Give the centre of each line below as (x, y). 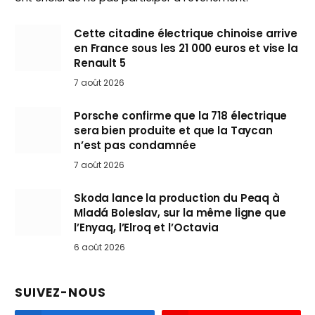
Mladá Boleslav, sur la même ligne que (180, 213)
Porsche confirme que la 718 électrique (181, 116)
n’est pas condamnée (135, 146)
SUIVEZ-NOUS (61, 293)
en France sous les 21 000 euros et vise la (186, 49)
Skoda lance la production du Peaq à (177, 198)
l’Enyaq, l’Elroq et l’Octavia (146, 228)
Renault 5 (100, 63)
